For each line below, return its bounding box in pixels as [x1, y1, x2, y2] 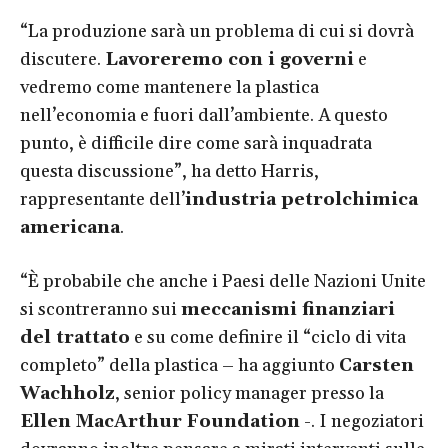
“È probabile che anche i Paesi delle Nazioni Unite [20, 270, 426, 294]
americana [20, 216, 120, 240]
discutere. [20, 48, 105, 72]
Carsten [339, 354, 414, 378]
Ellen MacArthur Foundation [20, 410, 300, 434]
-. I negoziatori [300, 410, 424, 434]
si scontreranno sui [20, 298, 181, 322]
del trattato [20, 326, 130, 350]
